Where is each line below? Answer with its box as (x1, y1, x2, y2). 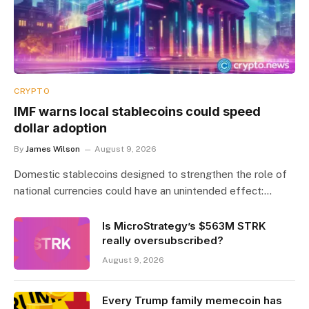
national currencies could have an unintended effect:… (14, 184, 272, 197)
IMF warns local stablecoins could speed (14, 103, 261, 119)
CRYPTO (14, 86, 50, 96)
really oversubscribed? (102, 233, 223, 247)
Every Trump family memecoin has (102, 293, 282, 307)
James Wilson (26, 143, 80, 154)
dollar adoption (14, 120, 107, 135)
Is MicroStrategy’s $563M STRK (102, 219, 266, 232)
